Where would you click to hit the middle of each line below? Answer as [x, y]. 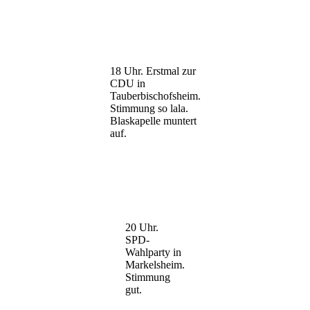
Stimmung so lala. [149, 108]
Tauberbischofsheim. [155, 95]
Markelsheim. [155, 264]
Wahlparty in [153, 252]
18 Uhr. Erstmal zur [153, 71]
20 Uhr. [142, 227]
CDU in [127, 83]
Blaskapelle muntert [153, 120]
